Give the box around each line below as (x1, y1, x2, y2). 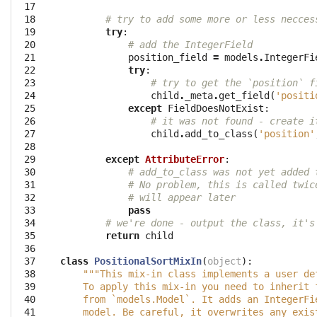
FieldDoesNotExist (168, 103, 264, 115)
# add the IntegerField (128, 39, 253, 51)
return (105, 230, 139, 242)
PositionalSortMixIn (94, 255, 202, 267)
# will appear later (128, 192, 236, 204)
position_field (128, 52, 207, 64)
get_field (219, 90, 270, 102)
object (207, 255, 241, 267)
